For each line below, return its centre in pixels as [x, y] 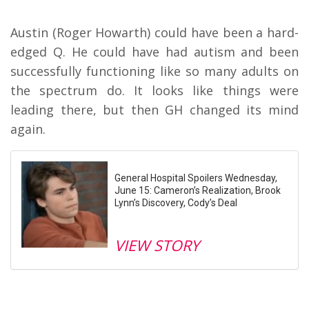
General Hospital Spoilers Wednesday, [196, 178]
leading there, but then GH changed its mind [154, 110]
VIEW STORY [157, 246]
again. [28, 129]
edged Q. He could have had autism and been [154, 52]
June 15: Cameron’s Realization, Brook [198, 191]
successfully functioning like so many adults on [154, 71]
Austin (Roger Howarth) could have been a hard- [154, 33]
